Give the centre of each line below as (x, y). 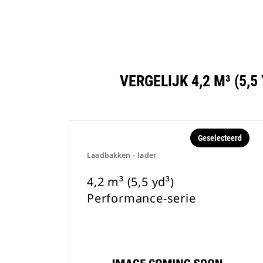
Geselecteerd (220, 138)
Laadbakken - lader (122, 155)
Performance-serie (141, 198)
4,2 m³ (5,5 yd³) (131, 182)
